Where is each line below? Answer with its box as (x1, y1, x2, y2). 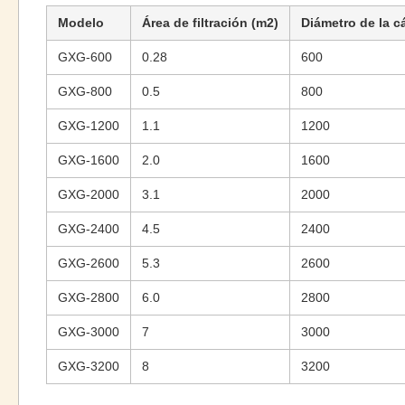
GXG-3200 (58, 359, 119, 373)
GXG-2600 (58, 256, 119, 270)
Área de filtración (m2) (142, 15, 278, 30)
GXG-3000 (58, 325, 119, 339)
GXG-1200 (58, 118, 119, 133)
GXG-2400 (58, 221, 119, 236)
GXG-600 (58, 50, 112, 64)
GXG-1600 (58, 153, 119, 167)
